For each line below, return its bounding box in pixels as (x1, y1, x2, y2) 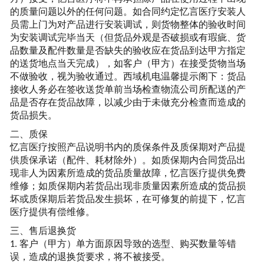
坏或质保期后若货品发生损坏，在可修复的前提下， (9, 194, 227, 204)
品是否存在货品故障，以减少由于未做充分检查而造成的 (9, 97, 246, 108)
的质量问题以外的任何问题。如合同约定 (9, 6, 180, 17)
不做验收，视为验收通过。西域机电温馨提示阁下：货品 (9, 71, 246, 82)
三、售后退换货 (9, 226, 76, 236)
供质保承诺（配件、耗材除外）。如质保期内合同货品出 (9, 155, 246, 166)
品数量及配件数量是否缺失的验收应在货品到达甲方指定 (9, 45, 246, 56)
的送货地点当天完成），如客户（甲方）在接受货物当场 (9, 58, 246, 69)
